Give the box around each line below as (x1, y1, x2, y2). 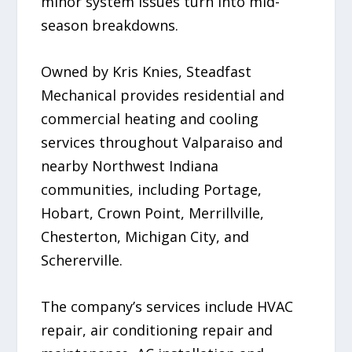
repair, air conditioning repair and (41, 320, 273, 339)
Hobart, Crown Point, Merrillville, (41, 203, 265, 222)
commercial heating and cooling (41, 108, 259, 128)
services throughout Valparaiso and (41, 132, 284, 152)
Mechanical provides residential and (41, 85, 285, 104)
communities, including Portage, (41, 179, 262, 199)
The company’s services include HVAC (41, 296, 294, 316)
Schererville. (41, 250, 123, 269)
